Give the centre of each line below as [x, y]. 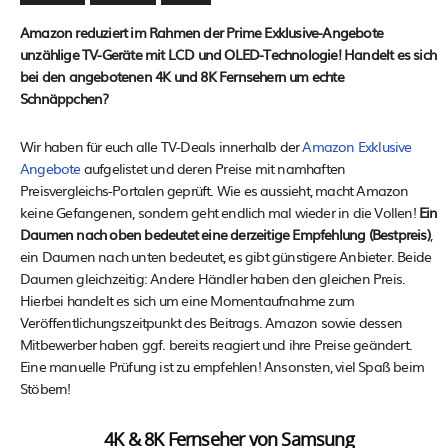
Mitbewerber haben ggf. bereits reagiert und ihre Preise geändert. [216, 343]
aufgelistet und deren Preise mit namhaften [213, 167]
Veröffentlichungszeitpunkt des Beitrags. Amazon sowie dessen [211, 321]
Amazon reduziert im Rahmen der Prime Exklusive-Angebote [202, 31]
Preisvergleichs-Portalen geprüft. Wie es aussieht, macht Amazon [214, 189]
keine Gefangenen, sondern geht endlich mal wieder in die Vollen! [218, 211]
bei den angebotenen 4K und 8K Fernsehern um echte [182, 75]
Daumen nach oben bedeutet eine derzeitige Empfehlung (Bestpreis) [225, 233]
